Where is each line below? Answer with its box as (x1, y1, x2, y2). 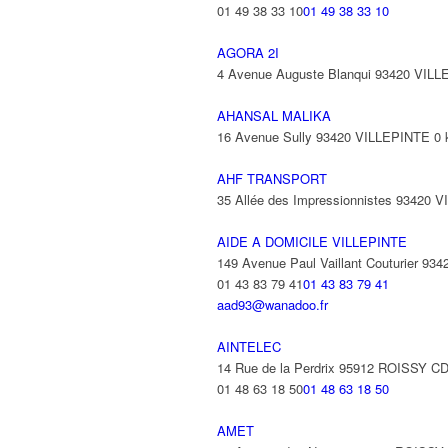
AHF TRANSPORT (217, 169, 327, 188)
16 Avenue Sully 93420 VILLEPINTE (217, 127, 430, 146)
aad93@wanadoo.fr (217, 295, 328, 314)
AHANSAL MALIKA (217, 106, 331, 125)
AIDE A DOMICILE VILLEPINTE (217, 232, 407, 251)
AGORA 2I (217, 43, 279, 62)
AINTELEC (217, 337, 281, 356)
